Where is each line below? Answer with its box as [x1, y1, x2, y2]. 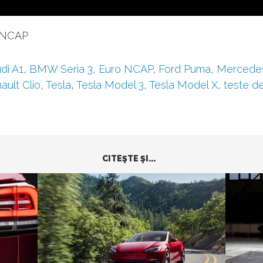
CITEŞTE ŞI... [102, 154, 156, 163]
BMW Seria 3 [29, 63, 93, 75]
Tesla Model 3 [76, 79, 144, 91]
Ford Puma [159, 63, 211, 75]
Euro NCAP [99, 63, 153, 75]
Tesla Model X [149, 79, 218, 91]
